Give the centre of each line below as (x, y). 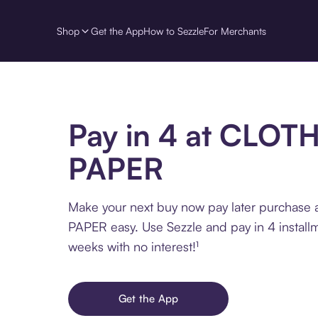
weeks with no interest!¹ (133, 247)
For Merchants (235, 31)
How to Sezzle (174, 31)
